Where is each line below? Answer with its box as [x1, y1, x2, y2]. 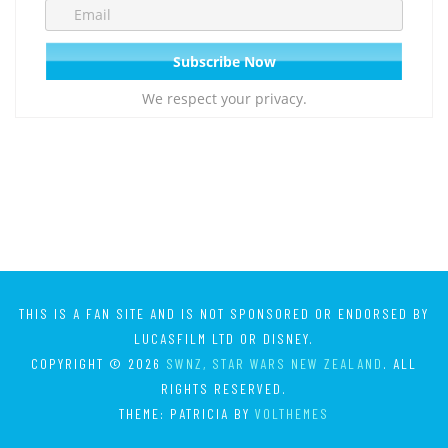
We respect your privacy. [141, 89, 307, 109]
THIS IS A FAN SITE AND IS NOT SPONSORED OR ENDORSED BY [19, 305, 429, 323]
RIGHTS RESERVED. [161, 380, 287, 398]
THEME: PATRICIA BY [119, 405, 255, 423]
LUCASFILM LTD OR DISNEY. [134, 330, 314, 348]
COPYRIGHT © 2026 [31, 355, 166, 373]
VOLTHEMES [255, 405, 329, 423]
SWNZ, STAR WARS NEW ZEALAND [166, 355, 383, 373]
